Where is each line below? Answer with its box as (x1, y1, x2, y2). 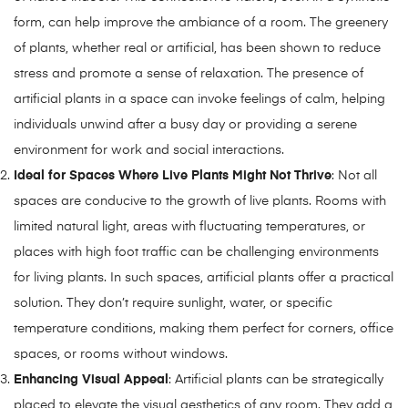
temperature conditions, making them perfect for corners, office (14, 321, 393, 335)
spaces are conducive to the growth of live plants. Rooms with (14, 194, 386, 208)
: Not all (331, 168, 377, 182)
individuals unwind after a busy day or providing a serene (14, 117, 357, 131)
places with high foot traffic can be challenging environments (14, 245, 379, 259)
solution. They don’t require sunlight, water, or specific (14, 296, 332, 310)
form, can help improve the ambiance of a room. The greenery (14, 15, 388, 29)
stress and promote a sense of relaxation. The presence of (14, 66, 363, 80)
